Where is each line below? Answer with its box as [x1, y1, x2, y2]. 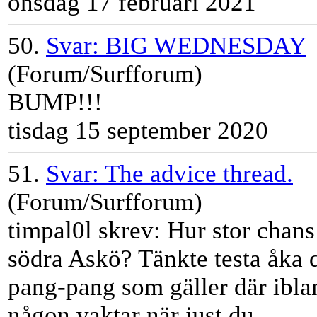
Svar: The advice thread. [46, 160, 293, 188]
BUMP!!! [8, 88, 103, 117]
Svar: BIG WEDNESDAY [46, 32, 306, 60]
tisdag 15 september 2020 [8, 117, 268, 145]
